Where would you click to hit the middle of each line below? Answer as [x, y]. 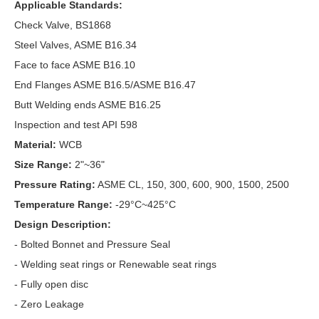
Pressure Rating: [55, 185]
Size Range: [45, 165]
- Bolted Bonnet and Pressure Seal [92, 245]
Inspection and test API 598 [76, 125]
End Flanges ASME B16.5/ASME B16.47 [105, 85]
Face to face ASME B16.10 [75, 65]
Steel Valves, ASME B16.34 [75, 45]
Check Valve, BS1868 [63, 25]
